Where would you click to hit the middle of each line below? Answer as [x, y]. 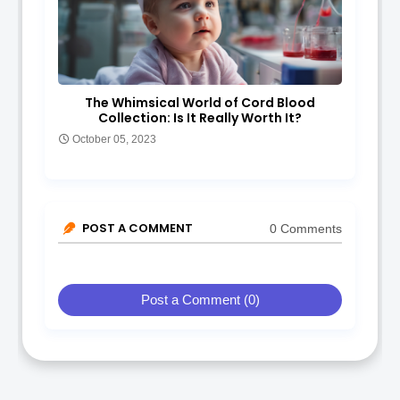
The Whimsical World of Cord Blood [200, 103]
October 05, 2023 [114, 140]
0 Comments [306, 228]
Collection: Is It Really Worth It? [200, 118]
